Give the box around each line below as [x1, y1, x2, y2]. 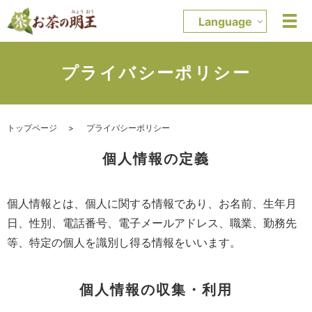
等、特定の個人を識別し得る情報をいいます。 [7, 235, 241, 250]
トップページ [7, 123, 57, 134]
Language [198, 14, 252, 29]
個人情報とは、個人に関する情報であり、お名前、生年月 [7, 196, 297, 211]
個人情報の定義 [102, 150, 210, 168]
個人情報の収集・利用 [79, 281, 233, 299]
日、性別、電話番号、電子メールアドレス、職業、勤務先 [7, 216, 297, 231]
